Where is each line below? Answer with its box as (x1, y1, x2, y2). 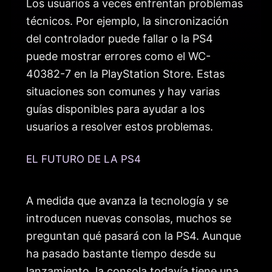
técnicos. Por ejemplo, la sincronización (26, 15, 229, 28)
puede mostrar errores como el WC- (26, 50, 211, 63)
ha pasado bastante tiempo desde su (26, 246, 216, 260)
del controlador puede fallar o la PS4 (26, 32, 213, 46)
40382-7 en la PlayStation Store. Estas (26, 67, 225, 81)
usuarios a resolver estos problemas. (26, 120, 213, 134)
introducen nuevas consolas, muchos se (26, 211, 231, 225)
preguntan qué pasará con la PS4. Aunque (26, 229, 241, 242)
